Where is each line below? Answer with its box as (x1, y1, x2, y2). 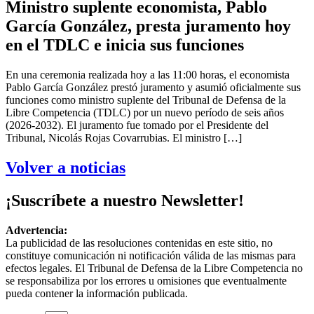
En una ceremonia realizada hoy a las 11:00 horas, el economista (6, 69, 289, 81)
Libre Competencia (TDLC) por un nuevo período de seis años (6, 107, 284, 119)
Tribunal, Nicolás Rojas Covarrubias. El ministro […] (6, 132, 242, 144)
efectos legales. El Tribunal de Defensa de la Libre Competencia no (6, 261, 303, 274)
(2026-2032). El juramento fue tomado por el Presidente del (6, 119, 268, 132)
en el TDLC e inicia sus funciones (6, 36, 244, 55)
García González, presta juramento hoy (6, 17, 291, 36)
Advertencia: (6, 224, 67, 236)
